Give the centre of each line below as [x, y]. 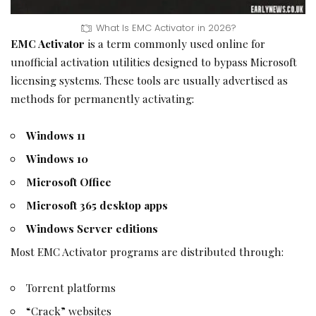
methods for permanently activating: [102, 99]
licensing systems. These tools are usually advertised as [149, 80]
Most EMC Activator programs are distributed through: [147, 251]
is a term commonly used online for [175, 44]
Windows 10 [57, 158]
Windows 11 [56, 135]
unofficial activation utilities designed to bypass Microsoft [154, 62]
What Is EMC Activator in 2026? [166, 28]
